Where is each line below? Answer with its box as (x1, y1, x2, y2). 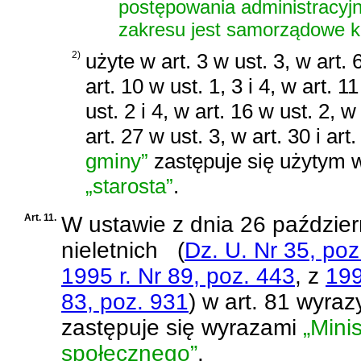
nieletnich (61, 237, 158, 263)
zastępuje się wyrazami (61, 314, 303, 340)
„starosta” (85, 173, 173, 198)
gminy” (85, 148, 148, 173)
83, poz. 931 (61, 288, 189, 314)
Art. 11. (24, 211, 56, 223)
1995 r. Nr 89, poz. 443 (61, 263, 295, 288)
